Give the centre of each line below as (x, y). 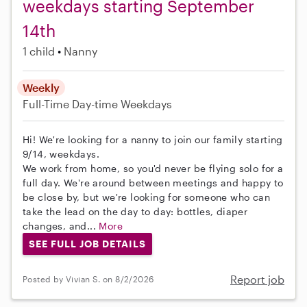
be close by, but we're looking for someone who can (146, 197)
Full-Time (47, 104)
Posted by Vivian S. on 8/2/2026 (88, 279)
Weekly (41, 88)
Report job (257, 279)
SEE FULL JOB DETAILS (87, 243)
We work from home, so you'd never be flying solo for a (153, 169)
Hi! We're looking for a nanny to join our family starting (153, 140)
